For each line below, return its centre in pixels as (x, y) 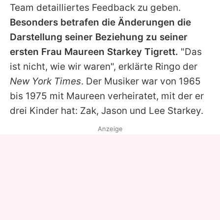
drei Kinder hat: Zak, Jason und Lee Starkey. (107, 110)
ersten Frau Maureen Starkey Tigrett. (94, 52)
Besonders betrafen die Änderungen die (100, 22)
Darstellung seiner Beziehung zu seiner (99, 37)
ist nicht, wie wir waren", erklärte (82, 66)
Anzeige (110, 128)
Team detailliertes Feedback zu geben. (95, 7)
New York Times (45, 81)
